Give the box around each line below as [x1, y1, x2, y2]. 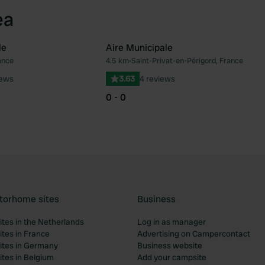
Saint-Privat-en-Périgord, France [131, 56, 243, 66]
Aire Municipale [106, 41, 173, 54]
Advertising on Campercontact [137, 228, 250, 239]
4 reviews [140, 73, 175, 84]
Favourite [83, 60, 124, 72]
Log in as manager [137, 216, 206, 227]
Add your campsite [137, 252, 206, 263]
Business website [137, 240, 202, 251]
